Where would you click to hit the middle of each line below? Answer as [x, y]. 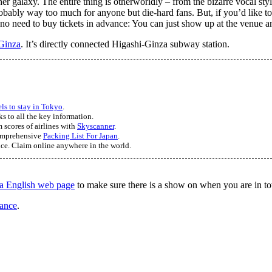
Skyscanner [96, 127]
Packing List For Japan [80, 136]
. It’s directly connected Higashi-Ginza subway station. [125, 44]
